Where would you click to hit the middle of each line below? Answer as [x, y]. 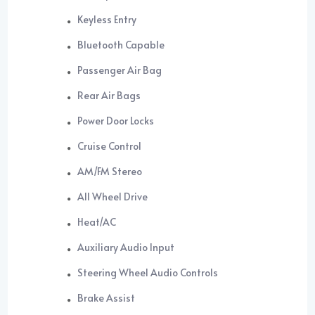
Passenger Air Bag [120, 70]
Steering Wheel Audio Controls [148, 273]
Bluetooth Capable [121, 45]
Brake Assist [107, 298]
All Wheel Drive [113, 197]
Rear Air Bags [109, 96]
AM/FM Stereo [110, 172]
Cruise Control [110, 146]
